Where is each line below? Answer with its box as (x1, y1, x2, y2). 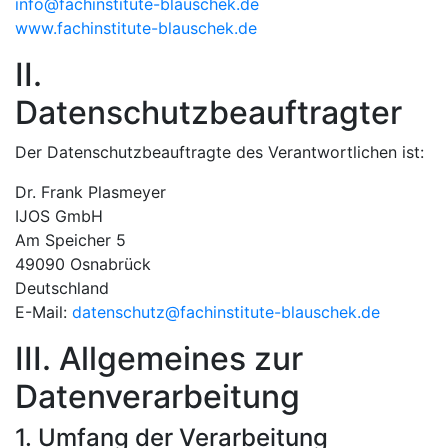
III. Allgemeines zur (15, 338, 303, 378)
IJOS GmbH (15, 205, 103, 226)
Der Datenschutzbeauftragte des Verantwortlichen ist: (15, 141, 424, 162)
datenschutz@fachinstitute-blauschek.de (72, 301, 380, 322)
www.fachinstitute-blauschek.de (15, 17, 257, 38)
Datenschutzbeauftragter (15, 92, 402, 132)
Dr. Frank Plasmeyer (15, 181, 166, 202)
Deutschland (15, 277, 109, 298)
